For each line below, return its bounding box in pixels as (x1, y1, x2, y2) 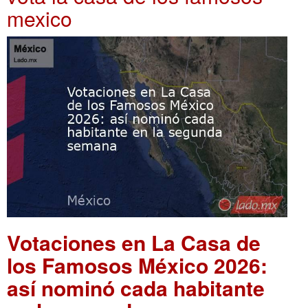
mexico (7, 3, 72, 34)
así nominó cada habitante (7, 272, 265, 302)
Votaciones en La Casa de (7, 227, 261, 257)
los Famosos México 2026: (7, 250, 267, 280)
